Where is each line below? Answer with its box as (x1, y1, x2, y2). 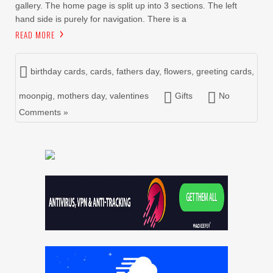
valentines (110, 91, 149, 101)
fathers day (116, 66, 159, 76)
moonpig (19, 91, 52, 101)
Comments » (19, 107, 68, 117)
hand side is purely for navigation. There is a (15, 14, 186, 24)
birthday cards (30, 66, 85, 76)
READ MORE (15, 29, 55, 41)
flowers (164, 66, 191, 76)
